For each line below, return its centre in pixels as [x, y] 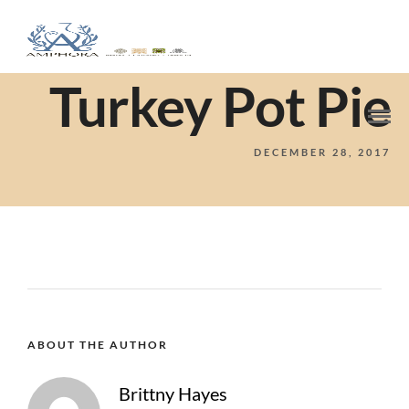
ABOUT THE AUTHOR [98, 345]
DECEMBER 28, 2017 [322, 152]
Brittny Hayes [173, 393]
